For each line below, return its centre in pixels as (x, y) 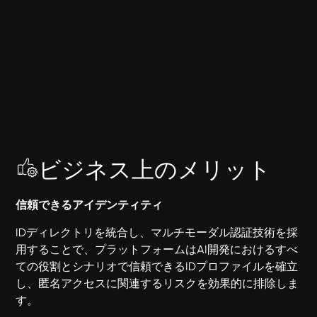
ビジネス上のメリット (155, 170)
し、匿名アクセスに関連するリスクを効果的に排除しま (157, 284)
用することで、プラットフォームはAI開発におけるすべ (157, 250)
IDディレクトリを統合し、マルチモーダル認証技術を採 (157, 233)
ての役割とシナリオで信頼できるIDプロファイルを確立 (157, 267)
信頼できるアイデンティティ (90, 205)
